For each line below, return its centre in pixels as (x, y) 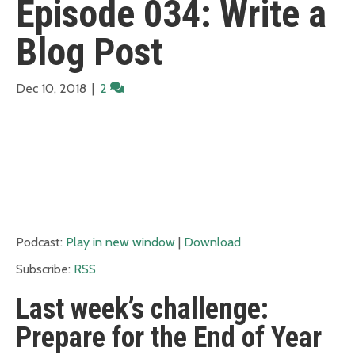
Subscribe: (45, 269)
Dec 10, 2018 (51, 88)
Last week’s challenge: (142, 309)
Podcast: (41, 242)
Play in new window (120, 242)
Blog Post (89, 52)
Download (212, 242)
